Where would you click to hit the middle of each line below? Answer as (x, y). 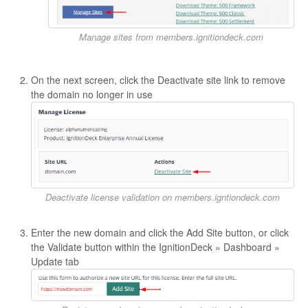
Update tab (55, 262)
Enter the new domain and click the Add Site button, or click (160, 233)
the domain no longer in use (92, 94)
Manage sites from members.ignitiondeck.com (171, 36)
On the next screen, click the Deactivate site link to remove (158, 79)
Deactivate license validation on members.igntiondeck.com (163, 197)
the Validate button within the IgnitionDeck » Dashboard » (155, 247)
